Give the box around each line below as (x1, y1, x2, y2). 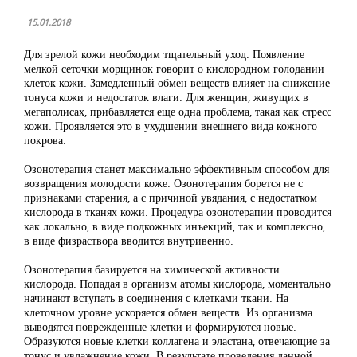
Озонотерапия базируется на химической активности (24, 261, 280, 277)
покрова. (24, 132, 66, 147)
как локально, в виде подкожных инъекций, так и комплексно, (24, 218, 325, 233)
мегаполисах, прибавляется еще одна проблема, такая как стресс (24, 104, 331, 119)
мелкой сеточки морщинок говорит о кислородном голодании (24, 61, 324, 76)
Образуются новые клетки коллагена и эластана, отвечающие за (24, 333, 330, 348)
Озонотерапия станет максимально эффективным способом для (24, 161, 329, 176)
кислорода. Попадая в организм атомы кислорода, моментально (24, 276, 331, 291)
